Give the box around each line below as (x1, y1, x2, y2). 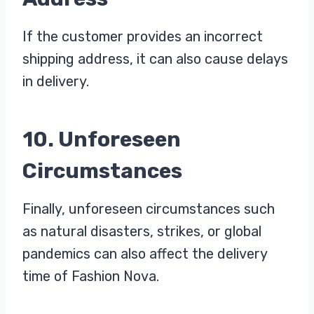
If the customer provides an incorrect (22, 27, 263, 45)
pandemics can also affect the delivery (22, 245, 267, 262)
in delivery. (22, 72, 89, 90)
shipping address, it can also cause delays (22, 50, 288, 67)
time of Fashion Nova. (22, 267, 159, 285)
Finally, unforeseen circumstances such (22, 200, 275, 217)
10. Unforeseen (22, 126, 181, 152)
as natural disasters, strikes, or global (22, 222, 261, 240)
